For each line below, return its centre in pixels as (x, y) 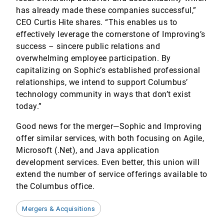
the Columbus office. (55, 186)
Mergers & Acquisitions (58, 208)
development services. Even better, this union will (108, 162)
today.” (29, 106)
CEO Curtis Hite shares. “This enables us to (97, 22)
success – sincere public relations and (88, 46)
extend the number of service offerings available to (112, 174)
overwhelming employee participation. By (93, 58)
